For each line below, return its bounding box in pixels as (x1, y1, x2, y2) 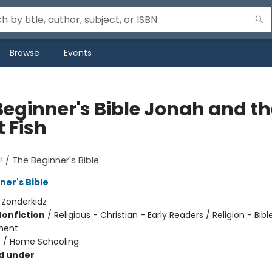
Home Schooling (9, 236, 79, 248)
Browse (10, 47, 39, 59)
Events (64, 47, 92, 59)
